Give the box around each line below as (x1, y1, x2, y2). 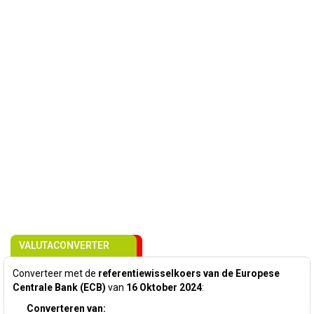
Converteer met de (13, 268, 98, 279)
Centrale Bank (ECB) (13, 282, 106, 293)
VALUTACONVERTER (19, 240, 109, 251)
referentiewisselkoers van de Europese (98, 268, 280, 279)
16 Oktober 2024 (126, 282, 202, 293)
